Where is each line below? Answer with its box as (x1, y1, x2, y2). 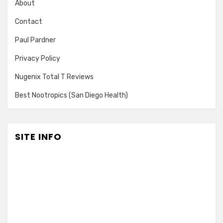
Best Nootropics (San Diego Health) (15, 91, 128, 100)
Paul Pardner (15, 35, 56, 44)
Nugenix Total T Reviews (15, 72, 94, 81)
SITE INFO (15, 130, 62, 143)
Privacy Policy (15, 54, 60, 63)
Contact (15, 17, 42, 26)
